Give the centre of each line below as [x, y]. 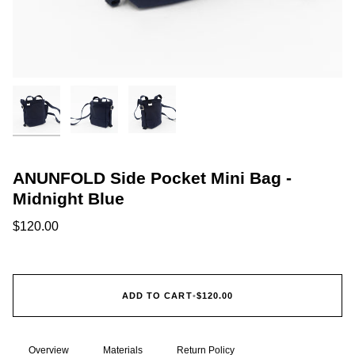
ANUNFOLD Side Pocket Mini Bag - [152, 177]
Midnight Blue [69, 198]
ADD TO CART [157, 296]
